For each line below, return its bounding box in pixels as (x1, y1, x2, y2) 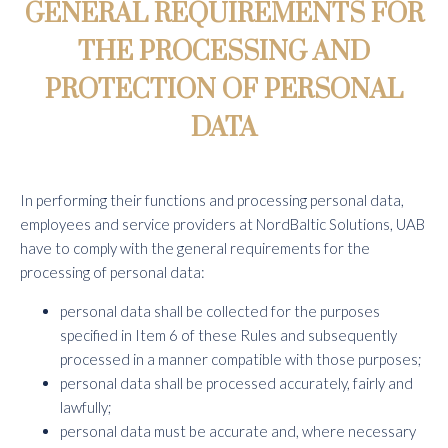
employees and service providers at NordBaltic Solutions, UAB (20, 215, 425, 233)
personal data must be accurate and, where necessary (60, 422, 416, 440)
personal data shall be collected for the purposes (60, 302, 380, 320)
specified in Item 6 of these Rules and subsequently (60, 326, 397, 344)
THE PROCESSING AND (78, 36, 370, 69)
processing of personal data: (20, 263, 205, 281)
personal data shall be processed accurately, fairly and (60, 374, 413, 392)
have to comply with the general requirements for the (20, 239, 370, 257)
